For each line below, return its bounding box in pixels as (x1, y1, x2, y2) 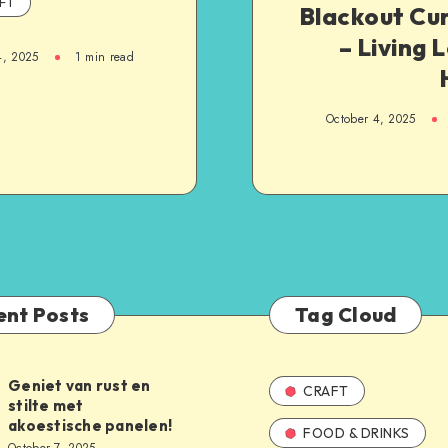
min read (81, 48, 134, 66)
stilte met (8, 396, 84, 415)
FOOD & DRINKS (303, 424, 410, 442)
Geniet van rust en (8, 376, 151, 395)
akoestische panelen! (8, 416, 172, 435)
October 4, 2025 (326, 110, 416, 128)
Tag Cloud (295, 302, 397, 327)
